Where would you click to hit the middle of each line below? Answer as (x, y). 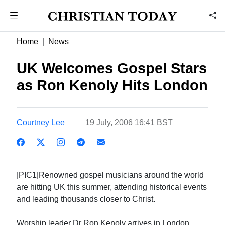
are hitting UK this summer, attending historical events (112, 187)
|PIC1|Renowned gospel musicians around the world (110, 175)
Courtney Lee (41, 122)
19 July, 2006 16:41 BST (129, 122)
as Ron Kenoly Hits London (113, 85)
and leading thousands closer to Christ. (86, 199)
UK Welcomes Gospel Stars (112, 68)
